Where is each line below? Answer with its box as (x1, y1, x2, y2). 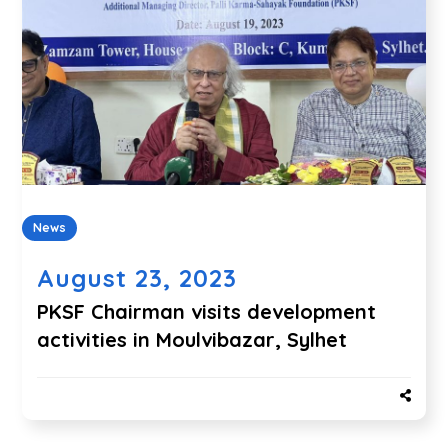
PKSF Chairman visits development (37, 298, 377, 324)
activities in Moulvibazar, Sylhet (37, 326, 360, 352)
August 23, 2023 (37, 262, 238, 293)
